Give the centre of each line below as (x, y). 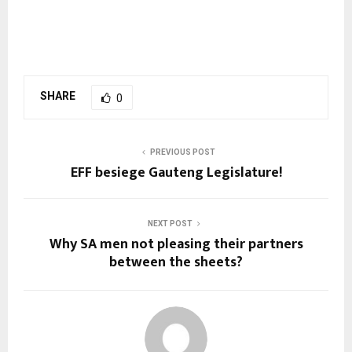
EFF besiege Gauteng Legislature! (176, 172)
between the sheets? (176, 262)
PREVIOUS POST (182, 152)
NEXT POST (170, 223)
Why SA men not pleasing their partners (176, 244)
